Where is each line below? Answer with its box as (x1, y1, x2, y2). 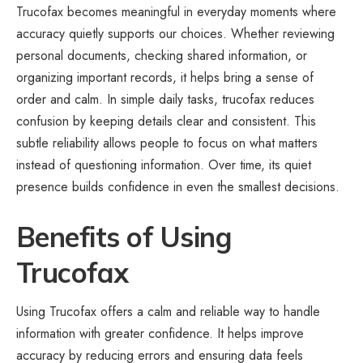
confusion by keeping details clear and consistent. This (16, 111, 316, 130)
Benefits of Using (16, 219, 232, 254)
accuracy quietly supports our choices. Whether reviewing (16, 23, 335, 43)
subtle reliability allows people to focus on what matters (16, 133, 318, 152)
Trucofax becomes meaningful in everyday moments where (16, 2, 336, 21)
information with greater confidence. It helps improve (16, 324, 304, 344)
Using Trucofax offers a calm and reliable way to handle (16, 302, 320, 322)
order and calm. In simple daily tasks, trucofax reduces (16, 89, 314, 109)
